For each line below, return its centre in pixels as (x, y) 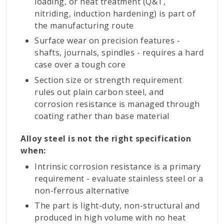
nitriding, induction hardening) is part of (115, 13)
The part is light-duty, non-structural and (117, 205)
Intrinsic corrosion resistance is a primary (118, 166)
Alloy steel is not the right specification (106, 138)
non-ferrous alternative (82, 190)
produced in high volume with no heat (110, 217)
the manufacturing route (84, 25)
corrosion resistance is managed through (117, 104)
